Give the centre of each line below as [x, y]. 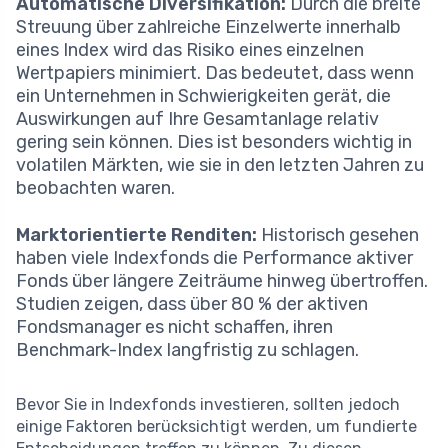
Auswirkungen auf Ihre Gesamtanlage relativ [197, 119]
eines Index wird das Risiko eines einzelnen [190, 50]
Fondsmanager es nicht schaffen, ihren [174, 327]
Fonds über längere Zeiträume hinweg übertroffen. [222, 281]
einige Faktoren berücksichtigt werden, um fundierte [216, 427]
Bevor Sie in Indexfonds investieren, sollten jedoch [208, 405]
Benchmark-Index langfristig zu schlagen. [187, 350]
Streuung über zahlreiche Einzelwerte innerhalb [208, 27]
